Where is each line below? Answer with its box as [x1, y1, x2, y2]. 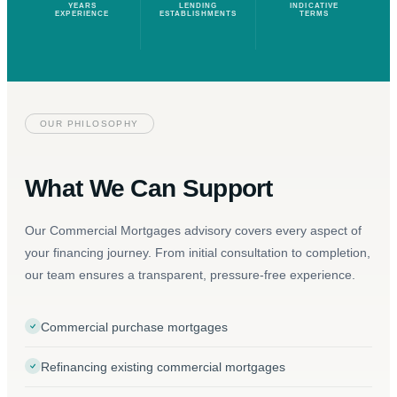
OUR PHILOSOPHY [40, 118, 139, 128]
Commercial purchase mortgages [41, 320, 228, 335]
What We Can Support [25, 175, 273, 203]
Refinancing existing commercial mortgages [41, 360, 285, 375]
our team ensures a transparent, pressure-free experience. [25, 268, 355, 283]
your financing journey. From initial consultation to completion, [25, 245, 370, 261]
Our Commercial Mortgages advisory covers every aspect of [25, 223, 362, 238]
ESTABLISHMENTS [159, 9, 237, 18]
